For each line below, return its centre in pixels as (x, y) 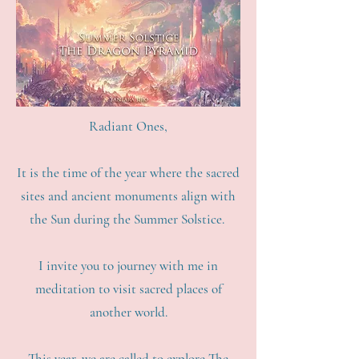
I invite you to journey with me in (128, 266)
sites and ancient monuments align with (128, 196)
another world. (128, 312)
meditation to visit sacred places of (128, 289)
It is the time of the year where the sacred (128, 173)
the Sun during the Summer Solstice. (128, 219)
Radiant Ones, (128, 126)
